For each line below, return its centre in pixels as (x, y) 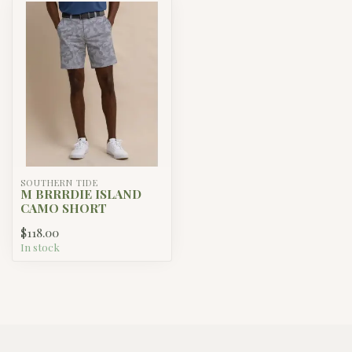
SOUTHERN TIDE (59, 183)
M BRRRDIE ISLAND (81, 194)
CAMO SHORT (64, 208)
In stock (40, 247)
